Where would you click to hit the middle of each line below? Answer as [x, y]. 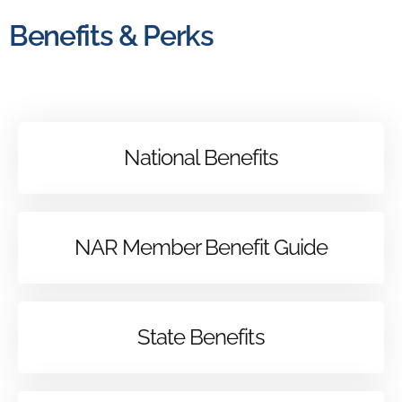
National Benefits [201, 157]
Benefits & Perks [111, 35]
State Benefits [201, 336]
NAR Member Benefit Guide [201, 247]
